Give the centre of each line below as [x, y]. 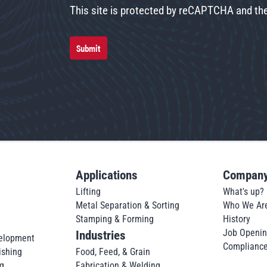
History [236, 219]
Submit [89, 48]
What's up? [243, 191]
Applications [107, 175]
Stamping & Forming [115, 219]
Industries [101, 235]
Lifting [89, 191]
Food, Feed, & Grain [113, 252]
